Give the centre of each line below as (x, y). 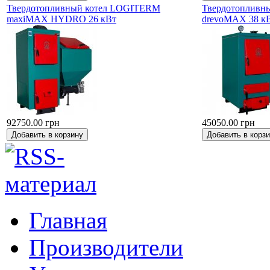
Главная (68, 220)
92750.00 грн (33, 122)
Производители (106, 247)
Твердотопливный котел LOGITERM (83, 8)
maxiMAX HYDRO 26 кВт (61, 19)
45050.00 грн (228, 122)
